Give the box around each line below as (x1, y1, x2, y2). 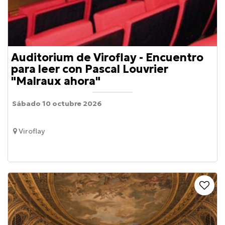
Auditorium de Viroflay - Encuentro (11, 50, 203, 64)
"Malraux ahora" (11, 74, 100, 88)
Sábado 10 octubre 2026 (12, 98, 102, 108)
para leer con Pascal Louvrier (11, 62, 168, 76)
